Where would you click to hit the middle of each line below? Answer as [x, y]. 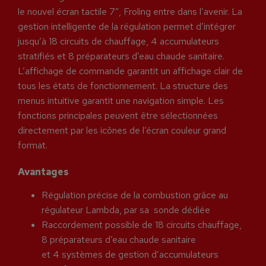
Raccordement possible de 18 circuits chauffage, [142, 225]
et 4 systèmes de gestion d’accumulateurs [130, 255]
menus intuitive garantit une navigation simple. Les [121, 101]
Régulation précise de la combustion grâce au [135, 195]
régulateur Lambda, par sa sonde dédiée [126, 210]
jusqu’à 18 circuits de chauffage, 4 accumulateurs [118, 41]
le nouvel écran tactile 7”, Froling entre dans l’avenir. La [130, 12]
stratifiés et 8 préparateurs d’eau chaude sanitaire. [121, 56]
